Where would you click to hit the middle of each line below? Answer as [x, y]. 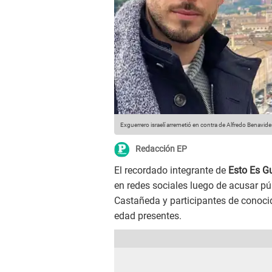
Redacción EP [161, 149]
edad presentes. [148, 216]
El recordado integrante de [171, 171]
